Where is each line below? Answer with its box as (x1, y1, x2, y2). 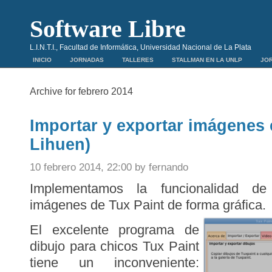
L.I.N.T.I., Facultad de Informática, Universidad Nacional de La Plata (30, 43, 251, 52)
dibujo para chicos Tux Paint (30, 239, 199, 254)
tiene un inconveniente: (30, 255, 199, 270)
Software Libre (30, 15, 186, 42)
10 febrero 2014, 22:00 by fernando (30, 161, 188, 173)
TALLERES (122, 56, 154, 63)
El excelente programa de (30, 222, 199, 237)
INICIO (33, 56, 52, 63)
